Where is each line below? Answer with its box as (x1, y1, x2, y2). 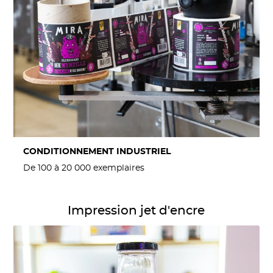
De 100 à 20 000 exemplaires (23, 162, 145, 174)
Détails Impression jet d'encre (13, 199, 132, 209)
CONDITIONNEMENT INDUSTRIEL (23, 147, 171, 157)
